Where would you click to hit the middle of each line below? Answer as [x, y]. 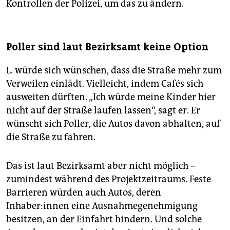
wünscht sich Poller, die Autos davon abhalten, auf [113, 124]
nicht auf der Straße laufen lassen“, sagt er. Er [103, 111]
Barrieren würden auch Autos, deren [84, 193]
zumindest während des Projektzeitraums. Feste [109, 179]
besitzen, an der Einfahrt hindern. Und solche [104, 219]
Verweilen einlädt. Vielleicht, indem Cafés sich [105, 84]
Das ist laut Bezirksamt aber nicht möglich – [101, 166]
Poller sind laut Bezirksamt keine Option [107, 47]
